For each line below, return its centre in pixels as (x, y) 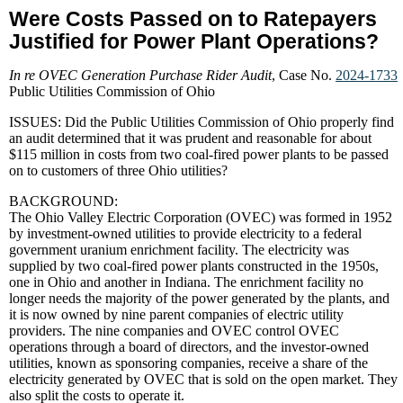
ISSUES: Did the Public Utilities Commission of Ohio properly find (201, 122)
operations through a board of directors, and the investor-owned (189, 347)
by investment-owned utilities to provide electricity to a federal (185, 233)
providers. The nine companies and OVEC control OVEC (174, 331)
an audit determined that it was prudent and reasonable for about (190, 138)
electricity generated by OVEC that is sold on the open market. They (203, 379)
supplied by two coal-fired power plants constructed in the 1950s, (194, 266)
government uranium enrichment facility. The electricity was (179, 250)
